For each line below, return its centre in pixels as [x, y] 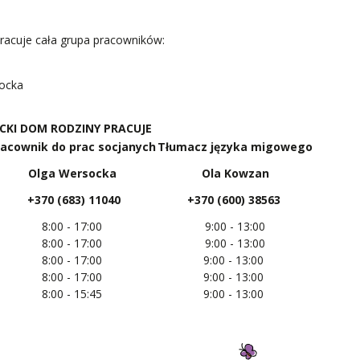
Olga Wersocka [72, 173]
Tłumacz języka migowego [235, 146]
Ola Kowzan [235, 173]
